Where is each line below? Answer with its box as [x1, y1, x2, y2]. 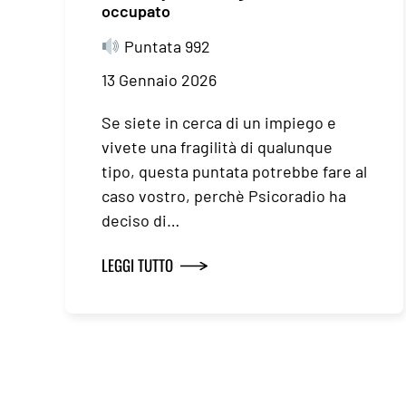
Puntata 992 [120, 36, 210, 57]
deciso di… [101, 210, 179, 231]
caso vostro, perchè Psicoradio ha [101, 186, 346, 207]
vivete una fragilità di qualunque [101, 137, 333, 158]
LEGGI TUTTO [101, 253, 173, 276]
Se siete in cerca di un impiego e [101, 112, 336, 133]
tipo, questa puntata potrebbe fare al [101, 161, 367, 182]
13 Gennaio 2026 [101, 70, 217, 91]
